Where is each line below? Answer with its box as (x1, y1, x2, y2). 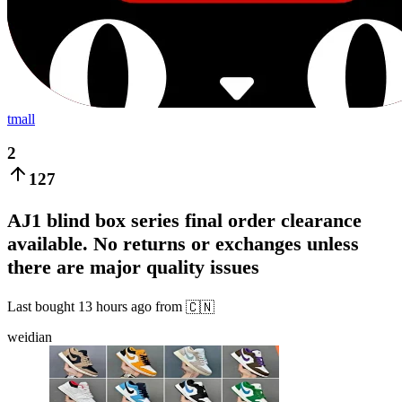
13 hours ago (78, 299, 152, 315)
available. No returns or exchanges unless (7, 232, 359, 256)
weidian (7, 329, 52, 345)
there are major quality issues (7, 256, 259, 279)
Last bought (7, 299, 78, 315)
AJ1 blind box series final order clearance (7, 209, 362, 232)
